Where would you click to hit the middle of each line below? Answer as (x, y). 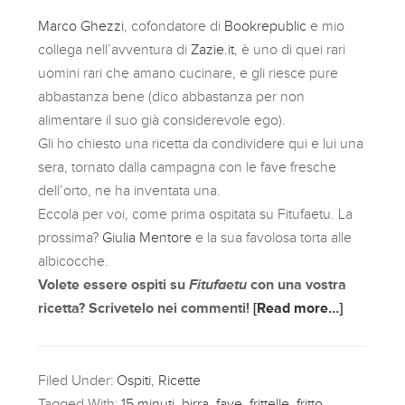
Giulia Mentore (147, 237)
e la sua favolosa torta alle (272, 237)
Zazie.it (213, 49)
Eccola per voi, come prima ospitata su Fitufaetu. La (196, 214)
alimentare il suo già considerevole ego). (162, 120)
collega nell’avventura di (115, 49)
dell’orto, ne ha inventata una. (130, 190)
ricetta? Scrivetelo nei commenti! (146, 308)
